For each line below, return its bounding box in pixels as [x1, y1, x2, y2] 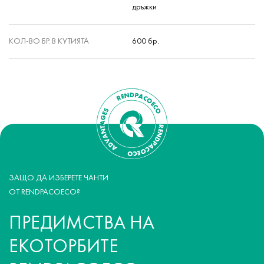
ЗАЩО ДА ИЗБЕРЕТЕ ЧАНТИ [9, 174, 108, 182]
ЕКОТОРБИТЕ [9, 239, 118, 256]
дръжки [132, 4, 157, 11]
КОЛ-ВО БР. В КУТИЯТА [9, 38, 89, 45]
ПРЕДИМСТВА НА [9, 215, 154, 233]
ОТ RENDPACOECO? [9, 189, 80, 196]
